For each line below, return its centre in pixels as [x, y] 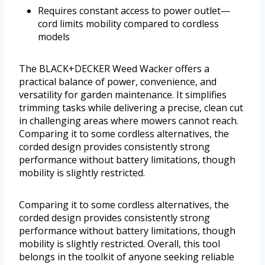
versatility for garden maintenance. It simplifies [123, 95]
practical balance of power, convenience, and [118, 82]
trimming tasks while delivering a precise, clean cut [131, 108]
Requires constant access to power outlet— [134, 11]
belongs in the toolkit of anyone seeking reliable [127, 257]
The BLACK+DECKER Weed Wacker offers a [114, 69]
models [54, 37]
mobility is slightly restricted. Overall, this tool [119, 244]
